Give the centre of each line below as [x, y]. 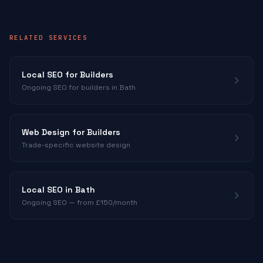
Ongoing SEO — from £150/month [80, 203]
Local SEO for [51, 75]
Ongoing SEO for [51, 87]
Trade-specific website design [76, 145]
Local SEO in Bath [58, 190]
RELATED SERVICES [49, 38]
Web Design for [54, 132]
